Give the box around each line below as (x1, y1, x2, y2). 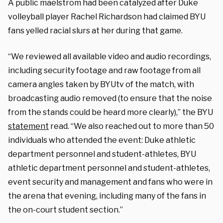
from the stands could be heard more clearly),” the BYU (8, 107, 213, 117)
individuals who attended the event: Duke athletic (8, 135, 196, 145)
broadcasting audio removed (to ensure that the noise (8, 93, 212, 103)
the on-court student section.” (8, 205, 123, 215)
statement (8, 121, 49, 131)
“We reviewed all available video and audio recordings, (8, 51, 211, 61)
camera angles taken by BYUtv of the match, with (8, 79, 194, 89)
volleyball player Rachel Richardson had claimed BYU (8, 11, 206, 21)
